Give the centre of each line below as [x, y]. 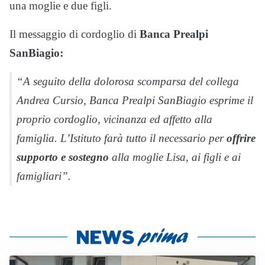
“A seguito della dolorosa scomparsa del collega [128, 82]
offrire [241, 138]
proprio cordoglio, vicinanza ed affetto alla [114, 119]
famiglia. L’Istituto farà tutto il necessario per [122, 138]
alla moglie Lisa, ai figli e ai [175, 157]
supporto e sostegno [63, 157]
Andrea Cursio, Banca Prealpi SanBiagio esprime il [135, 101]
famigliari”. [44, 176]
